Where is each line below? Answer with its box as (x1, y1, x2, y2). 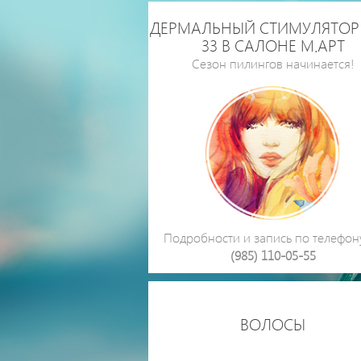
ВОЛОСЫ (240, 312, 305, 334)
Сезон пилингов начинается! (191, 55, 355, 72)
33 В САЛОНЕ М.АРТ (201, 33, 345, 56)
